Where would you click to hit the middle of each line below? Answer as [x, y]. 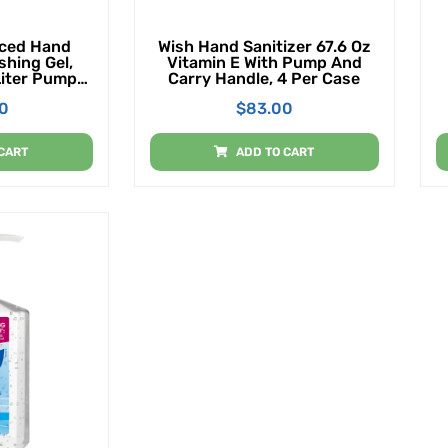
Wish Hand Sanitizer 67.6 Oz [264, 46]
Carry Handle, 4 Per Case [264, 78]
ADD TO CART [275, 151]
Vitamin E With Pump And [264, 62]
